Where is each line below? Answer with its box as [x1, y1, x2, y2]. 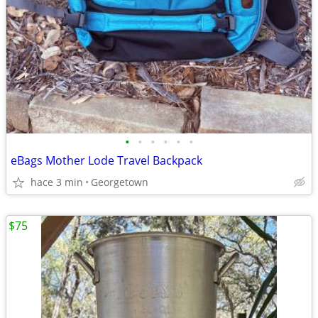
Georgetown [91, 175, 148, 189]
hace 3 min [31, 175, 83, 189]
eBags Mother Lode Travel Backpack [11, 153, 202, 168]
